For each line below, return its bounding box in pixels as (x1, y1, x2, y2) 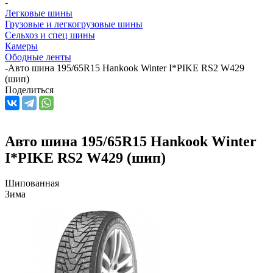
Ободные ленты (5, 51, 71, 62)
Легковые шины (5, 7, 73, 18)
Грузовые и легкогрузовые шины (5, 18, 143, 29)
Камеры (5, 40, 38, 51)
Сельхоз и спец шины (5, 29, 95, 40)
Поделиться (5, 84, 54, 95)
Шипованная (5, 178, 59, 189)
